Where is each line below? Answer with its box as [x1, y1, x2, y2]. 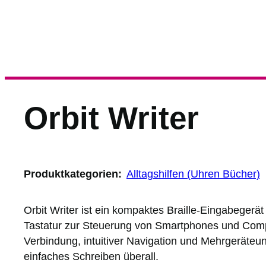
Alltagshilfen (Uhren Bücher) [126, 167, 260, 180]
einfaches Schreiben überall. [24, 251, 159, 263]
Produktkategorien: [24, 167, 122, 180]
